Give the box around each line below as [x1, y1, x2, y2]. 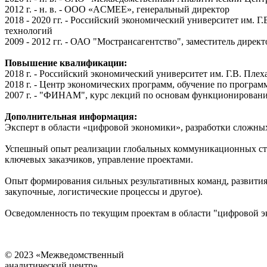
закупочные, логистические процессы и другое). [5, 186, 203, 197]
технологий [5, 25, 52, 36]
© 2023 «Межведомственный [5, 249, 124, 260]
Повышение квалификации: [5, 57, 127, 68]
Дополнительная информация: [5, 111, 137, 122]
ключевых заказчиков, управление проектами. [5, 154, 193, 164]
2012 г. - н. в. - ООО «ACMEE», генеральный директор [5, 4, 229, 14]
